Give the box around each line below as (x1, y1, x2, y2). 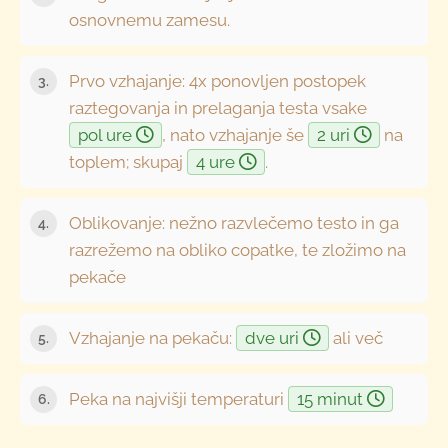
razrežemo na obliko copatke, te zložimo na (69, 239, 407, 260)
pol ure (78, 124, 137, 145)
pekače (69, 266, 127, 287)
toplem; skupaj (69, 151, 188, 172)
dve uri (245, 327, 304, 348)
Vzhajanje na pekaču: (69, 327, 237, 348)
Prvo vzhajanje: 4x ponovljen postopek (69, 70, 367, 91)
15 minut (297, 388, 368, 409)
